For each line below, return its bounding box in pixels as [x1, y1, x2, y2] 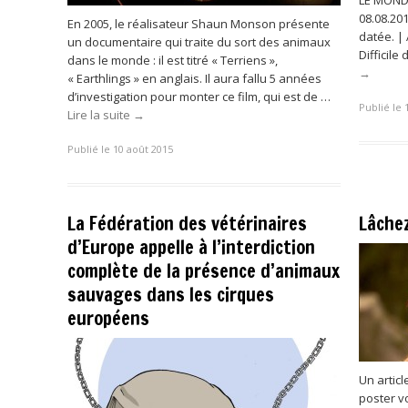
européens [67, 305, 149, 331]
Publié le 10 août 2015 [67, 142, 173, 156]
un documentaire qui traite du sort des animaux [67, 33, 331, 50]
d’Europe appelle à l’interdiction [67, 234, 315, 260]
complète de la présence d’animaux [67, 258, 340, 284]
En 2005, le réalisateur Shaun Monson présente [67, 15, 330, 32]
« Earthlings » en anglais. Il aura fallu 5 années [67, 69, 321, 87]
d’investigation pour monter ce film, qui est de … [67, 87, 331, 105]
